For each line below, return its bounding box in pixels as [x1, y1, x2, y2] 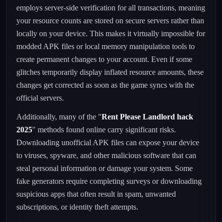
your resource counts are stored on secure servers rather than [16, 16, 204, 25]
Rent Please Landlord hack [102, 112, 193, 121]
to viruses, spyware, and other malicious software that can [16, 151, 196, 160]
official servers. [16, 94, 64, 102]
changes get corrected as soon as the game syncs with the [16, 81, 194, 89]
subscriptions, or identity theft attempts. [16, 203, 138, 211]
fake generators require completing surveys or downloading [16, 177, 202, 185]
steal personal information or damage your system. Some [16, 164, 193, 172]
